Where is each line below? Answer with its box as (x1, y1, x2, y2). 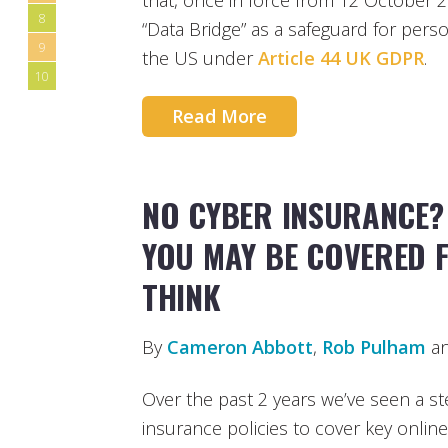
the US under (142, 46, 258, 71)
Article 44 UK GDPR (258, 46, 424, 71)
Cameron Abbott (167, 335, 313, 360)
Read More (172, 103, 267, 128)
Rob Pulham (322, 335, 426, 360)
